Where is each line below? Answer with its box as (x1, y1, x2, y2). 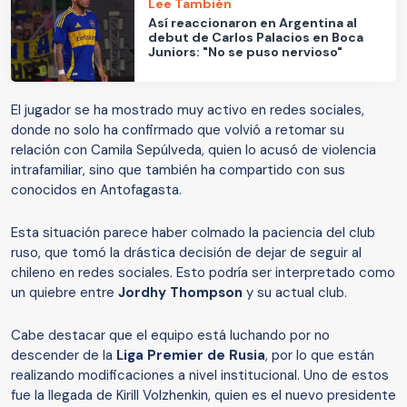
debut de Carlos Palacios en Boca (148, 28, 364, 45)
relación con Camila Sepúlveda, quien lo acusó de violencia (11, 141, 376, 160)
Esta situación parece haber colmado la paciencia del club (11, 223, 375, 243)
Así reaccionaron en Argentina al (148, 14, 358, 31)
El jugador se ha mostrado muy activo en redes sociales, (11, 101, 364, 120)
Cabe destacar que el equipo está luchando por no (11, 326, 330, 345)
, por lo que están (265, 346, 374, 365)
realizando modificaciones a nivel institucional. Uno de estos (11, 366, 389, 385)
